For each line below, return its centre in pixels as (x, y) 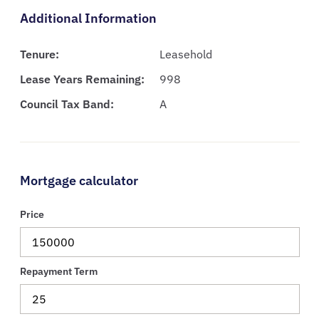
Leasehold (186, 54)
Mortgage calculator (79, 181)
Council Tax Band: (67, 104)
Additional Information (88, 18)
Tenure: (39, 54)
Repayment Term (58, 271)
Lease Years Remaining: (82, 79)
